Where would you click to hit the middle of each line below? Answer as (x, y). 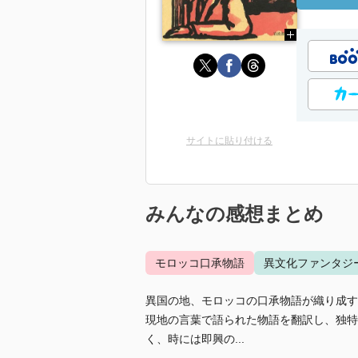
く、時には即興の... (195, 339)
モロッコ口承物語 (200, 263)
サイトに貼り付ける (229, 141)
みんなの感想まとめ (235, 214)
